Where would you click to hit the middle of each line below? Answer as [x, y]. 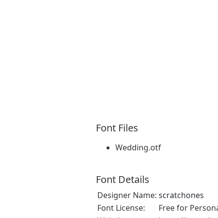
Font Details [123, 179]
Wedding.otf [138, 147]
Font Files [117, 127]
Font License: [121, 208]
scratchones [181, 195]
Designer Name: [127, 195]
